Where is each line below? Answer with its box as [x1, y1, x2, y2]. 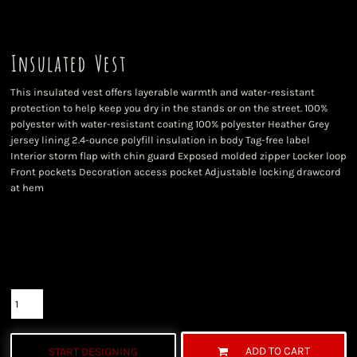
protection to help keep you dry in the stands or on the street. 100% [10, 102, 328, 114]
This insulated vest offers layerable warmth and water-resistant [10, 86, 315, 98]
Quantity [10, 273, 53, 285]
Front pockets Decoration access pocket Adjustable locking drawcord [10, 166, 341, 178]
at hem [10, 182, 44, 194]
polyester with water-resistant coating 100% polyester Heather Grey [10, 118, 329, 130]
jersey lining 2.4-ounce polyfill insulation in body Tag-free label [10, 134, 310, 146]
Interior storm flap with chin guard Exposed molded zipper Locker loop [10, 150, 347, 162]
